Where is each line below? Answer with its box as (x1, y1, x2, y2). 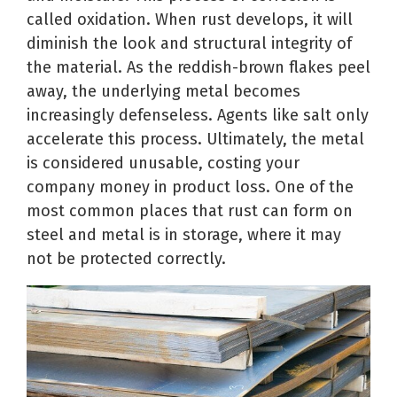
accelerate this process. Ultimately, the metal (27, 128, 364, 149)
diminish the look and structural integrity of (27, 33, 352, 53)
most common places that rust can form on (27, 200, 353, 221)
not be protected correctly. (27, 248, 226, 269)
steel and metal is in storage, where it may (27, 224, 341, 245)
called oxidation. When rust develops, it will (27, 9, 353, 29)
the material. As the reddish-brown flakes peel (27, 57, 370, 77)
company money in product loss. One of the (27, 176, 354, 197)
